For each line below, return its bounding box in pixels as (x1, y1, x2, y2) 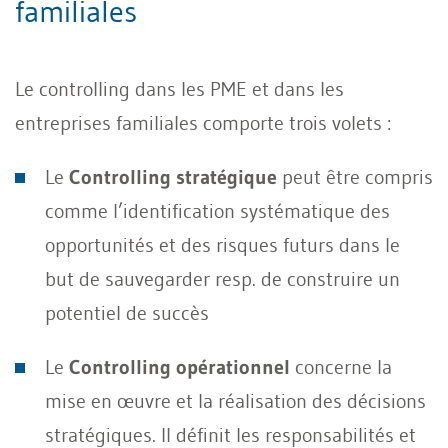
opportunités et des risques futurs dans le (45, 232, 400, 257)
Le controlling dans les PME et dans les (15, 76, 344, 101)
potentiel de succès (45, 300, 209, 325)
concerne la (290, 354, 392, 379)
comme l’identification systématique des (45, 198, 390, 223)
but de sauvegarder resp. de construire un (45, 266, 400, 291)
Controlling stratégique (64, 164, 277, 189)
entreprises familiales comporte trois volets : (15, 110, 391, 135)
